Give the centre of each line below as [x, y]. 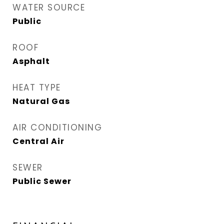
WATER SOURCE [49, 7]
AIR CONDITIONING [57, 127]
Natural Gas [41, 101]
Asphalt [31, 61]
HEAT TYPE [37, 87]
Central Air [38, 141]
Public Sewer [42, 181]
